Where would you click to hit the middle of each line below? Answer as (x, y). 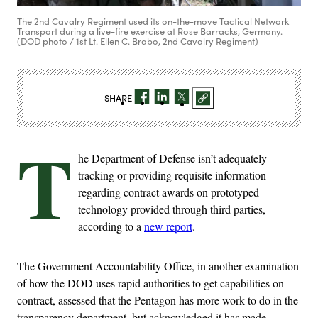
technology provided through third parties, (172, 209)
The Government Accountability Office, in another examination (158, 266)
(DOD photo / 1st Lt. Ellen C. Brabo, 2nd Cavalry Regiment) (138, 42)
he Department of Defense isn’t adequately (172, 158)
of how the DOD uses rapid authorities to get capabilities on (150, 283)
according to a (111, 226)
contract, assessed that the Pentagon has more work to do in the (158, 300)
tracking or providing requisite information (172, 175)
